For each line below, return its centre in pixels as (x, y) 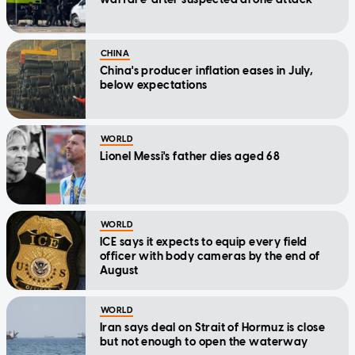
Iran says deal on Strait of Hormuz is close (213, 327)
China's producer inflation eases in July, (207, 71)
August (119, 270)
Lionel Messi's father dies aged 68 (190, 156)
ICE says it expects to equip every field (204, 242)
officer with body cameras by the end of (210, 256)
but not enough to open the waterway (204, 342)
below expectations (154, 85)
